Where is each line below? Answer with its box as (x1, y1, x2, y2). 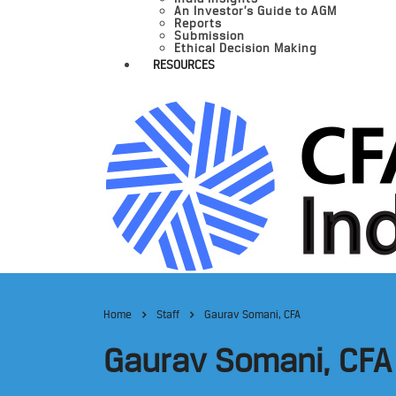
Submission (174, 28, 245, 42)
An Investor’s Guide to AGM (174, 4, 337, 18)
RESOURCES (153, 57, 215, 72)
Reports (174, 16, 222, 30)
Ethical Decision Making (174, 41, 317, 55)
